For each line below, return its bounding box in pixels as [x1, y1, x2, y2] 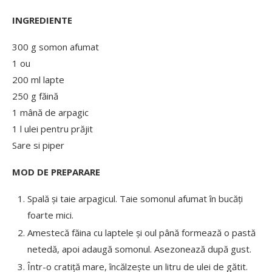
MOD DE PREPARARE [12, 165, 100, 178]
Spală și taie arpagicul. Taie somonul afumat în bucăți [27, 192, 243, 205]
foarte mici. [27, 208, 73, 221]
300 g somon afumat [12, 40, 99, 53]
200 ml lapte [12, 73, 64, 86]
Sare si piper [12, 138, 64, 151]
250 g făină [12, 89, 58, 102]
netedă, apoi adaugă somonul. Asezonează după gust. [27, 242, 251, 255]
